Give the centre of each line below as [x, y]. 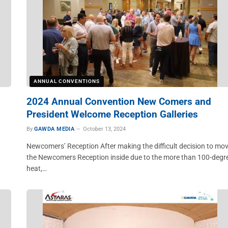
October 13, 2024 [105, 129]
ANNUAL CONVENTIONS [66, 81]
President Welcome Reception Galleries [112, 114]
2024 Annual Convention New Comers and [119, 102]
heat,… [36, 168]
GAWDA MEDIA [54, 129]
